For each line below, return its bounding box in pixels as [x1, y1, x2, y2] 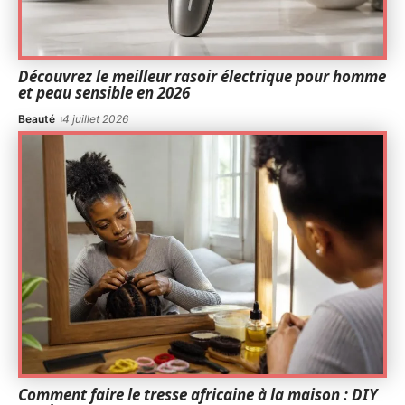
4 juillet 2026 [62, 111, 129, 126]
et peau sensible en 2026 [18, 81, 190, 103]
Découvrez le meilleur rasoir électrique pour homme [18, 65, 386, 87]
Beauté [18, 111, 55, 126]
